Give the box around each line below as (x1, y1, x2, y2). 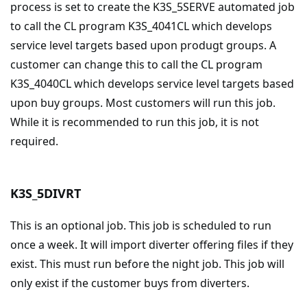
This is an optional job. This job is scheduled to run (10, 218, 271, 233)
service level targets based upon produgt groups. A (10, 38, 276, 53)
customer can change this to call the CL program (10, 57, 262, 72)
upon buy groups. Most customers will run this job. (10, 95, 275, 110)
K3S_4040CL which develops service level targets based (10, 76, 294, 91)
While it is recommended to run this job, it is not (10, 114, 259, 130)
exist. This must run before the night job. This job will (10, 256, 284, 271)
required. (10, 134, 58, 149)
